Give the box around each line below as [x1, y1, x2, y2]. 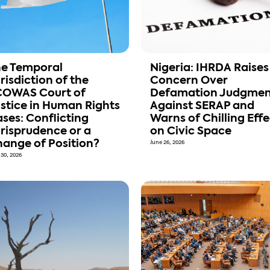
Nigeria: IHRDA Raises [150, 63, 269, 74]
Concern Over [150, 75, 228, 87]
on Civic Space [150, 126, 231, 137]
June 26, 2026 [150, 139, 184, 146]
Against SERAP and [150, 101, 254, 112]
